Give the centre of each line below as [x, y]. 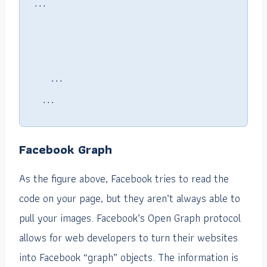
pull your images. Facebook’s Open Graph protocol [130, 218]
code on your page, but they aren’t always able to [130, 198]
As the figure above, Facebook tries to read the [124, 179]
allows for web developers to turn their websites [128, 238]
